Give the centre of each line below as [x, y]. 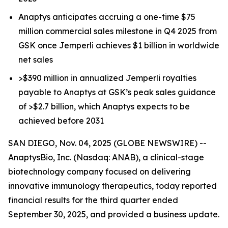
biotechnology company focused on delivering [99, 172]
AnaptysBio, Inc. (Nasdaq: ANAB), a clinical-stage [106, 157]
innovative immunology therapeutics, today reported [112, 186]
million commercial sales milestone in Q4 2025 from [118, 31]
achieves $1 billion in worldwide [158, 45]
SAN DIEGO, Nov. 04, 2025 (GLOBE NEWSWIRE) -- [107, 143]
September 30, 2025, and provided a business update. [114, 214]
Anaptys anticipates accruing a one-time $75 [107, 17]
